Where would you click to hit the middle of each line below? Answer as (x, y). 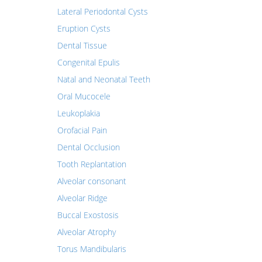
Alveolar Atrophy (86, 232)
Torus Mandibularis (92, 249)
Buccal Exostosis (88, 215)
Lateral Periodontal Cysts (102, 11)
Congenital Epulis (88, 62)
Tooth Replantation (92, 164)
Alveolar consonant (92, 181)
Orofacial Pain (82, 130)
